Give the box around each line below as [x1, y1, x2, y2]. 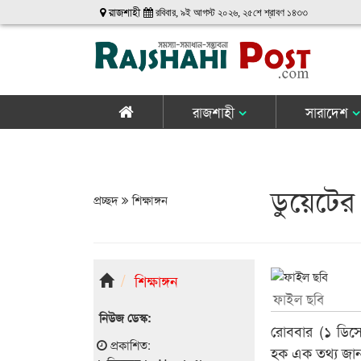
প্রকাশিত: [106, 335, 151, 353]
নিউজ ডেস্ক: [98, 308, 151, 326]
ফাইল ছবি [273, 288, 325, 309]
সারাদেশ [305, 101, 352, 122]
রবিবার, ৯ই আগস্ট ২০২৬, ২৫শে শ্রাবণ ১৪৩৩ [153, 7, 309, 18]
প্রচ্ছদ [93, 190, 122, 208]
